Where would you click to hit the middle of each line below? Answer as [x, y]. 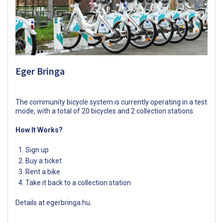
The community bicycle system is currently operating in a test [111, 102]
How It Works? [39, 130]
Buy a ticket [44, 161]
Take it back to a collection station [78, 183]
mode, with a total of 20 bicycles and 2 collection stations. [105, 111]
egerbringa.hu [68, 203]
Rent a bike [43, 172]
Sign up [37, 150]
